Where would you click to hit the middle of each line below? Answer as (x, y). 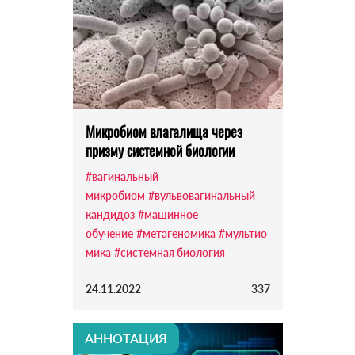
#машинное (168, 215)
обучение (109, 234)
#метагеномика (176, 234)
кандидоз (110, 215)
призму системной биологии (160, 151)
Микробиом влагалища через (164, 132)
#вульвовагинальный (201, 196)
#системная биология (169, 253)
